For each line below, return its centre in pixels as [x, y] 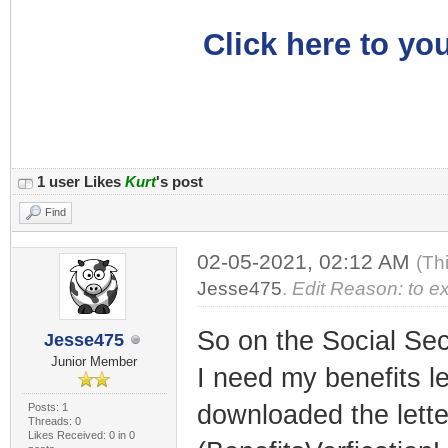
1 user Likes [81, 181]
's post [179, 181]
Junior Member [94, 361]
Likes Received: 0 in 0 [81, 435]
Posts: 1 [47, 407]
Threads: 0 [54, 421]
